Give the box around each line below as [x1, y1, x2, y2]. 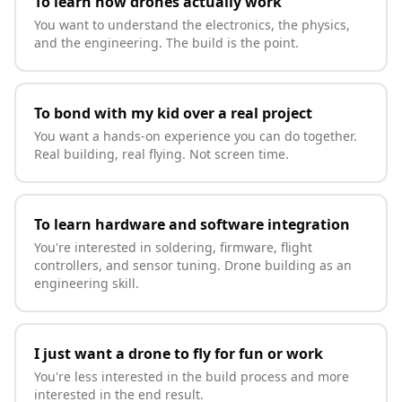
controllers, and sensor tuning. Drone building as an [34, 257, 352, 274]
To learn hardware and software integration [34, 214, 350, 234]
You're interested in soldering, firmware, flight [34, 239, 312, 256]
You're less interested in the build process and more [34, 368, 349, 385]
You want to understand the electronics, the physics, [34, 16, 350, 33]
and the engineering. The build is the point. [34, 34, 299, 51]
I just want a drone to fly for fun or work [34, 344, 323, 363]
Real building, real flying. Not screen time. [34, 145, 289, 162]
